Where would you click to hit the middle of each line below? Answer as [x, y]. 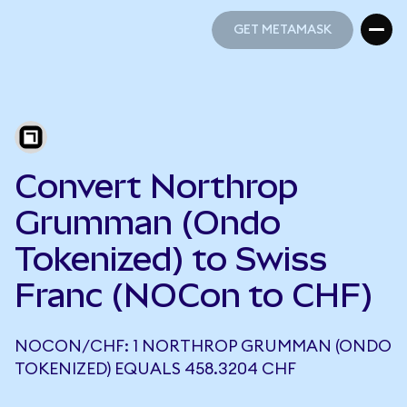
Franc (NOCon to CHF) [194, 295]
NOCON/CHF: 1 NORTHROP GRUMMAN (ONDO [203, 346]
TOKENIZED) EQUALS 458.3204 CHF [155, 369]
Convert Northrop [156, 186]
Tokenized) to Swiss [171, 259]
